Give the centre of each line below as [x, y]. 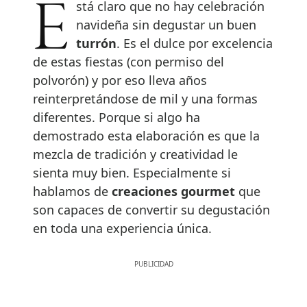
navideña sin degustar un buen [167, 24]
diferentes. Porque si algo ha [116, 117]
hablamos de [72, 191]
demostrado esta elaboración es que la [146, 135]
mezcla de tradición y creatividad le [135, 154]
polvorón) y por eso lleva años [120, 80]
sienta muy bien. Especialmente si [132, 172]
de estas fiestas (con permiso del [128, 61]
